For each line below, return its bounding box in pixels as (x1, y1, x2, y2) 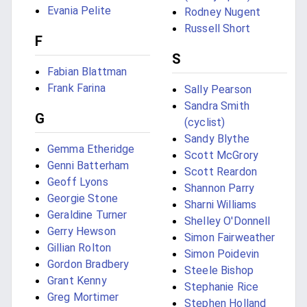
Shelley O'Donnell (184, 214, 271, 228)
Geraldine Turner (47, 208, 127, 222)
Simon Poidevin (184, 247, 260, 261)
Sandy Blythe (184, 132, 249, 146)
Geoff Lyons (47, 175, 108, 189)
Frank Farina (47, 82, 106, 95)
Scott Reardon (184, 165, 257, 179)
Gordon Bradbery (47, 258, 130, 271)
